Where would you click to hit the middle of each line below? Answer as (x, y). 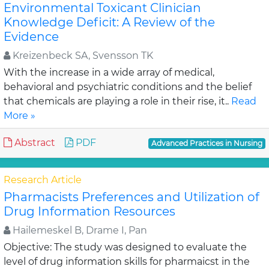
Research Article (43, 180)
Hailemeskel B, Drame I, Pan (79, 230)
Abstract (34, 143)
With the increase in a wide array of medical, (109, 72)
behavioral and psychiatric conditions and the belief (128, 87)
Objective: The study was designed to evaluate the (125, 247)
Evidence (31, 37)
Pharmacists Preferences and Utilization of (131, 197)
